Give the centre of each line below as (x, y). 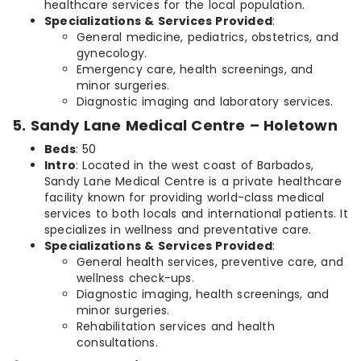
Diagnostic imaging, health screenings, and (203, 295)
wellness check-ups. (135, 278)
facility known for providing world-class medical (185, 198)
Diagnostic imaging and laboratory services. (205, 102)
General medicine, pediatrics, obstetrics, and (208, 37)
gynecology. (112, 54)
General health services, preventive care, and (210, 262)
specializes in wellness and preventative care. (178, 230)
